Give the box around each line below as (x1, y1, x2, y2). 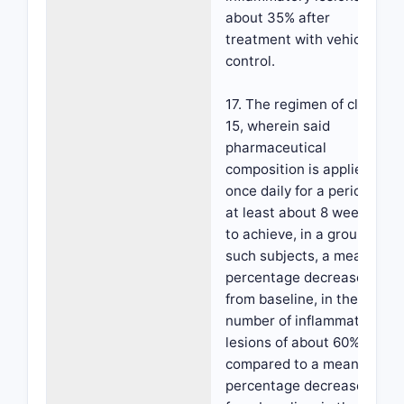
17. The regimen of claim (225, 96, 381, 113)
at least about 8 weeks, (225, 204, 377, 221)
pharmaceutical (225, 139, 326, 156)
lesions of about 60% (225, 334, 360, 351)
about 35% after (225, 9, 330, 26)
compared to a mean (225, 355, 359, 372)
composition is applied (225, 161, 371, 178)
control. (225, 52, 275, 69)
